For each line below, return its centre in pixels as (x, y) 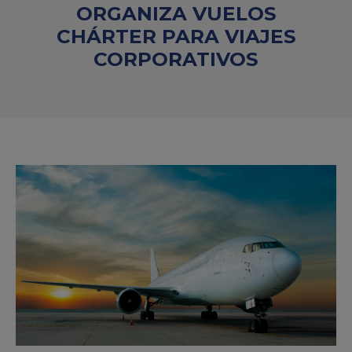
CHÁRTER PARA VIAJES (176, 36)
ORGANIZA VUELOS (176, 13)
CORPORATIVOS (176, 59)
